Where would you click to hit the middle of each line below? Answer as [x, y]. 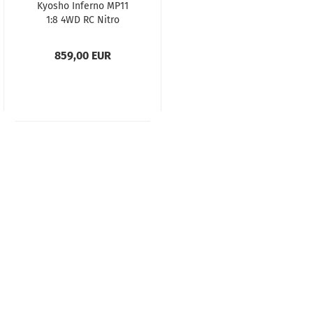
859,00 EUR [82, 56]
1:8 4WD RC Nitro [82, 20]
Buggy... [82, 34]
